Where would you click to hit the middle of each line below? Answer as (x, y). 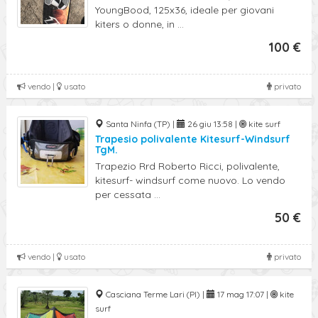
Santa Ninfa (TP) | (140, 124)
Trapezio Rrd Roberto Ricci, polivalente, (187, 166)
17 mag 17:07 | (243, 294)
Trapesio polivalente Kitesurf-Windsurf (193, 139)
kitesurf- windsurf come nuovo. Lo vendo (190, 180)
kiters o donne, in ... (139, 24)
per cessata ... (128, 194)
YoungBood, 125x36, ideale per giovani (185, 10)
